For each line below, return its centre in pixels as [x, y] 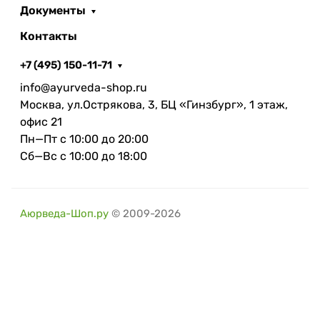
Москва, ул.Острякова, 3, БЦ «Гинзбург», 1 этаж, [154, 105]
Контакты [49, 36]
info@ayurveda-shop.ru [84, 88]
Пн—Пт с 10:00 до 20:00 [84, 139]
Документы [53, 11]
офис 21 [41, 122]
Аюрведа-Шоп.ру [64, 214]
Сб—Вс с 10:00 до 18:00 [84, 156]
